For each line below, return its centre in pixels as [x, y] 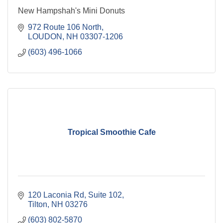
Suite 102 [105, 195]
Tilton [38, 205]
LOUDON [45, 37]
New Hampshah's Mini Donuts [71, 11]
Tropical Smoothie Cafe [111, 132]
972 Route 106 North [65, 27]
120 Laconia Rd [56, 195]
